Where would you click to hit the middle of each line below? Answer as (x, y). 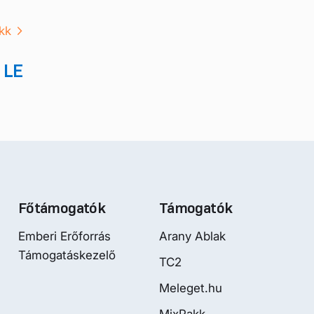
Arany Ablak (192, 236)
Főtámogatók (62, 208)
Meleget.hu (191, 288)
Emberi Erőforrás (64, 236)
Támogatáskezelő (67, 255)
